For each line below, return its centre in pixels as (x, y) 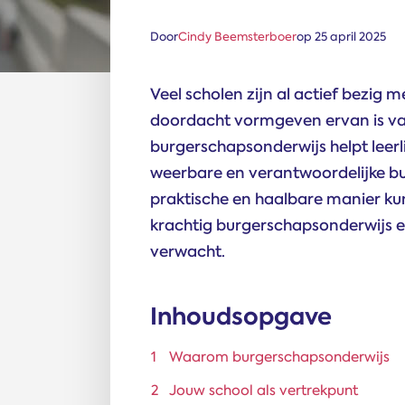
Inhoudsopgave (241, 316)
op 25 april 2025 (341, 37)
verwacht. (188, 252)
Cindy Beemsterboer (237, 37)
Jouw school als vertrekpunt (264, 390)
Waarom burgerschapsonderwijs (279, 357)
